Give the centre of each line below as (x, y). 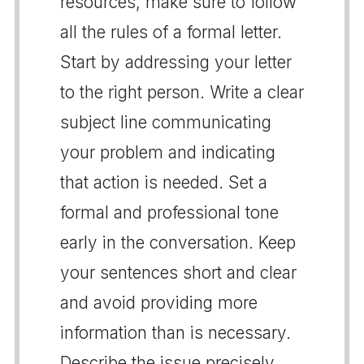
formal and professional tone (169, 212)
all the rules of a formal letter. (171, 32)
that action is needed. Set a (164, 182)
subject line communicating (166, 122)
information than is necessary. (175, 332)
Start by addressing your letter (176, 62)
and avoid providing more (159, 302)
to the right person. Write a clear (182, 92)
